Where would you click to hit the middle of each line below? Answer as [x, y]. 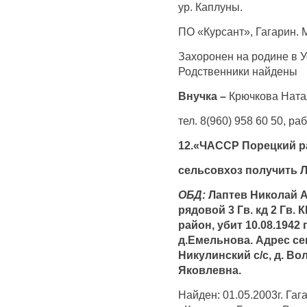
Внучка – [204, 96]
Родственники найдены [238, 71]
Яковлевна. [210, 270]
